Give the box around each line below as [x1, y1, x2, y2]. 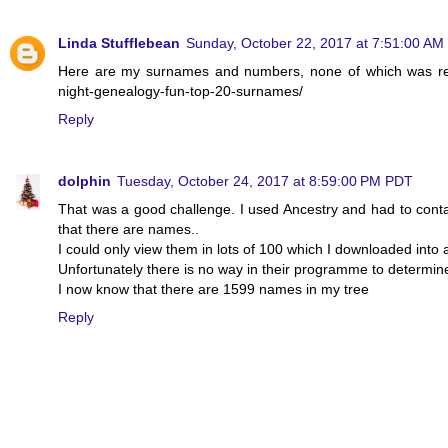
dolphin [58, 172, 111, 189]
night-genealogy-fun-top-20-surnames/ [58, 82, 303, 99]
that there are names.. [58, 220, 199, 237]
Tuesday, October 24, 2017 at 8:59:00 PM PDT [117, 172, 413, 189]
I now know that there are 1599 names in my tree [58, 280, 369, 297]
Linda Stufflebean [58, 34, 180, 51]
